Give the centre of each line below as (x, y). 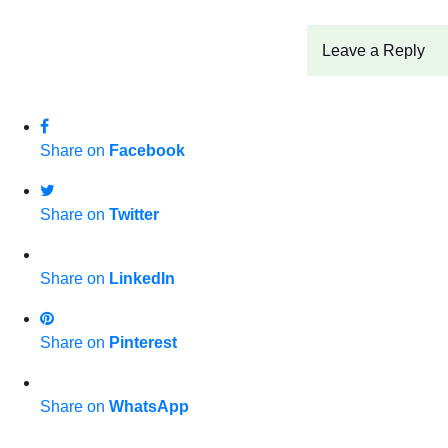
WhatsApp (149, 406)
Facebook (147, 150)
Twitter (134, 214)
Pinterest (143, 342)
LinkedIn (142, 278)
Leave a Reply (373, 50)
